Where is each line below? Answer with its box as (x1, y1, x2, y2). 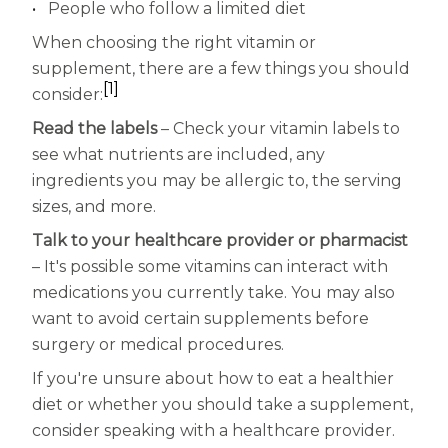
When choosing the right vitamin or (32, 33, 316, 53)
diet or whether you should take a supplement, (32, 395, 413, 415)
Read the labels (32, 119, 157, 139)
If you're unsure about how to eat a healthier (32, 369, 394, 389)
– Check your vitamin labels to (157, 119, 400, 139)
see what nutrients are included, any (32, 145, 325, 165)
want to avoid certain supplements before (32, 309, 369, 329)
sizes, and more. (32, 197, 156, 217)
